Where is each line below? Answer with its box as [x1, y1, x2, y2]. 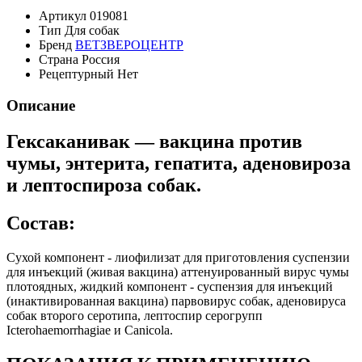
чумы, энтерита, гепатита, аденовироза [6, 152, 351, 174]
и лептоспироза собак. [6, 174, 201, 196]
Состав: [6, 212, 75, 234]
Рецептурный [39, 67, 114, 82]
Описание [6, 96, 75, 114]
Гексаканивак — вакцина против [6, 130, 302, 152]
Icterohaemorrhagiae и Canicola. [6, 322, 173, 337]
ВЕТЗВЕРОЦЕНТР [75, 38, 183, 53]
